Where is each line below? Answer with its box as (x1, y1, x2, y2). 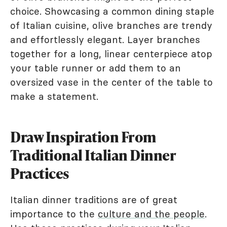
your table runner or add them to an (10, 61, 181, 74)
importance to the (10, 207, 98, 220)
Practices (10, 163, 69, 183)
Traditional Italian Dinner (10, 145, 175, 165)
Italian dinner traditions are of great (10, 193, 177, 206)
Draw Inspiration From (10, 127, 156, 146)
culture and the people (98, 207, 205, 220)
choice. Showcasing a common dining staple (10, 5, 214, 17)
